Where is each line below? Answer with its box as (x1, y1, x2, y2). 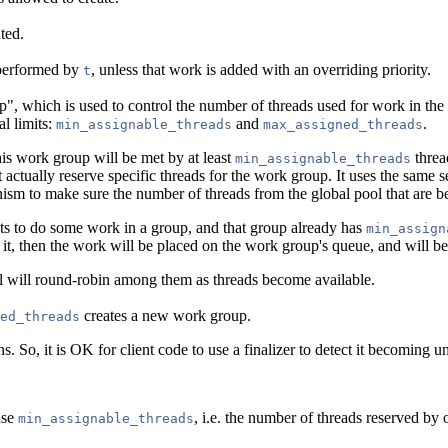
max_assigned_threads (263, 116, 423, 132)
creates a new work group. (80, 306, 251, 324)
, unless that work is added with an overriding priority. (91, 60, 431, 78)
